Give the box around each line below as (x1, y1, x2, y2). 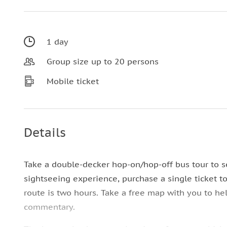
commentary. (24, 202, 75, 212)
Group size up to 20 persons (47, 56, 159, 66)
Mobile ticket (47, 76, 99, 86)
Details (24, 125, 66, 140)
